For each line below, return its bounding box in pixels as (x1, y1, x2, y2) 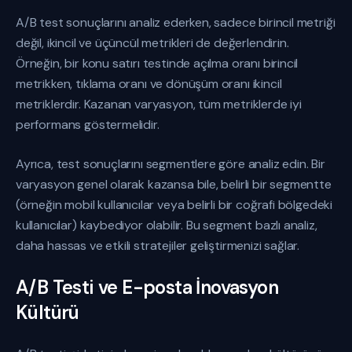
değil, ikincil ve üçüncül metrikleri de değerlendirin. (16, 35, 289, 51)
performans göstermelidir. (16, 116, 159, 133)
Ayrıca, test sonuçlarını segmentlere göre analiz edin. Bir (16, 156, 325, 172)
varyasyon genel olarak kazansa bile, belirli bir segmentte (16, 176, 332, 192)
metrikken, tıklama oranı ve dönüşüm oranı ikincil (16, 75, 282, 92)
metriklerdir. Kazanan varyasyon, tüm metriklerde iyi (16, 96, 302, 112)
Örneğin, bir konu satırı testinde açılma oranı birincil (16, 55, 299, 71)
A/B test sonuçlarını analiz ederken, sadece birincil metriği (16, 14, 335, 31)
